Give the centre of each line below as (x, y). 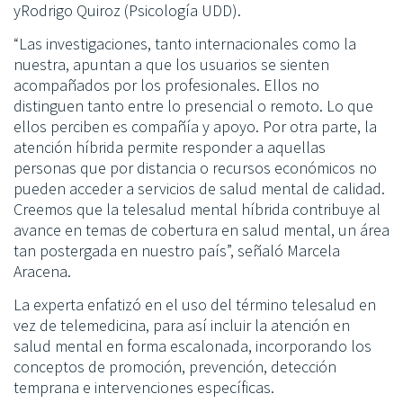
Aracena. (42, 272)
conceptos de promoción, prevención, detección (175, 367)
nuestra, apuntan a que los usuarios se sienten (171, 65)
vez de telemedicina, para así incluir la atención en (182, 326)
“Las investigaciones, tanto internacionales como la (185, 44)
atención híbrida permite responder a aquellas (170, 148)
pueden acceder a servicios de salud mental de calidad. (199, 189)
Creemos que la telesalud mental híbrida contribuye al (197, 210)
